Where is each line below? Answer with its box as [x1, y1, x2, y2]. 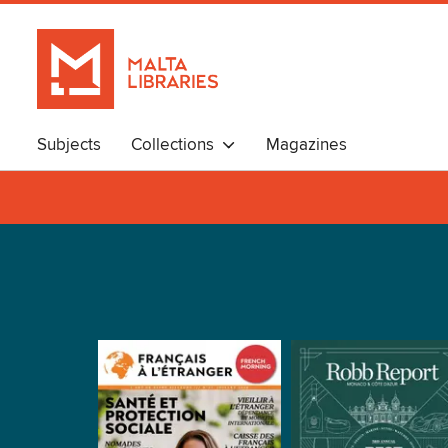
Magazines [266, 134, 347, 156]
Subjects [37, 134, 101, 156]
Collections [131, 134, 222, 156]
